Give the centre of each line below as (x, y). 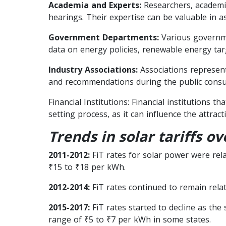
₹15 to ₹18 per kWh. (87, 167)
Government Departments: (104, 37)
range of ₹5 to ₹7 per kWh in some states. (130, 219)
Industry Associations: (93, 69)
